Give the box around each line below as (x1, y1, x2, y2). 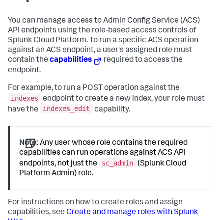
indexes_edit (43, 105, 90, 113)
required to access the (102, 56, 183, 64)
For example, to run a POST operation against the (8, 84, 180, 93)
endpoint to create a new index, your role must (41, 95, 205, 103)
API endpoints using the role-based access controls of (8, 27, 196, 35)
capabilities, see (8, 209, 66, 217)
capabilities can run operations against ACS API (19, 149, 186, 158)
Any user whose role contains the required (38, 139, 188, 148)
